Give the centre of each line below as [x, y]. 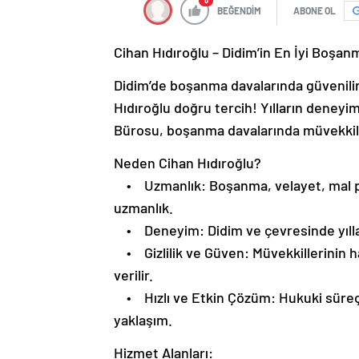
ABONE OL [315, 11]
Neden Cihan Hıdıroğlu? [188, 163]
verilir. [133, 275]
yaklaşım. [143, 320]
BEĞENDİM [239, 11]
